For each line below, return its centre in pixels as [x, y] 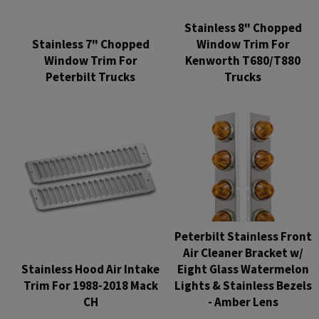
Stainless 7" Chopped [90, 44]
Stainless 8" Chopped [243, 27]
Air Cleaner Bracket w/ [243, 252]
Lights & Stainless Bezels [243, 285]
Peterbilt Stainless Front [243, 236]
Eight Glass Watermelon [243, 269]
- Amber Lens [243, 302]
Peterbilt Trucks [90, 77]
